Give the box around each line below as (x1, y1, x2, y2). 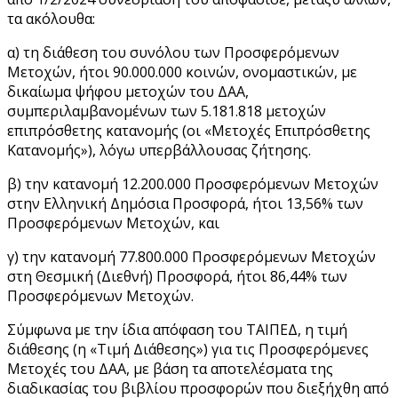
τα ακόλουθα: (7, 8, 95, 28)
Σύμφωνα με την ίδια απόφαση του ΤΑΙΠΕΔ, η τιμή (7, 319, 347, 339)
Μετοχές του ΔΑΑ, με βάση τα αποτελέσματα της (7, 358, 333, 378)
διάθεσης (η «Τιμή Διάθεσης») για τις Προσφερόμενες (7, 338, 369, 359)
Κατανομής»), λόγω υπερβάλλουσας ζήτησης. (7, 139, 311, 160)
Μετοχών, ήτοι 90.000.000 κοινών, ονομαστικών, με (7, 61, 357, 82)
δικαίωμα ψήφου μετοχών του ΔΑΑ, (7, 81, 249, 101)
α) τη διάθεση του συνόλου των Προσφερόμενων (7, 42, 339, 62)
